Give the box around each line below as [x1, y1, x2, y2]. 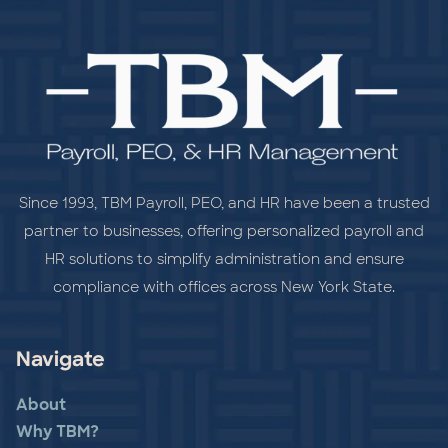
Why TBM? [16, 425, 99, 442]
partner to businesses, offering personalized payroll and [24, 222, 424, 241]
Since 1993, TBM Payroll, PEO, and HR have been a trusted [18, 194, 430, 213]
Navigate [16, 351, 105, 372]
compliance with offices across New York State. [53, 278, 395, 297]
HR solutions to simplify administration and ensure [44, 250, 404, 269]
